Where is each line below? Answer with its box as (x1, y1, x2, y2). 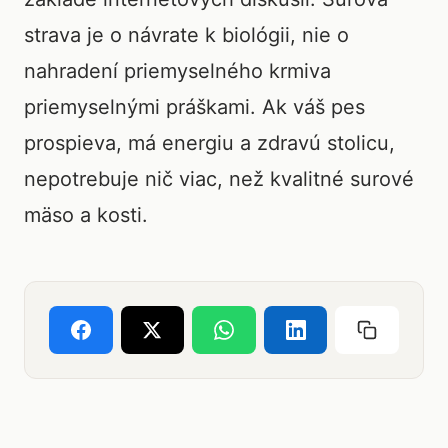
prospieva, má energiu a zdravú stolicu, (24, 131, 395, 155)
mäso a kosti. (24, 203, 148, 227)
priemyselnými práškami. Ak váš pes (24, 95, 365, 119)
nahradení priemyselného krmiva (24, 59, 331, 83)
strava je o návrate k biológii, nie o (24, 23, 349, 47)
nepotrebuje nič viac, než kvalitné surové (24, 167, 414, 191)
